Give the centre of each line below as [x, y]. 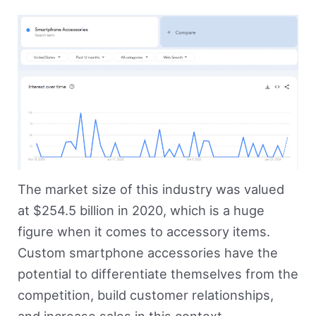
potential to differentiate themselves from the [158, 274]
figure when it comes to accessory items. [144, 232]
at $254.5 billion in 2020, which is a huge [141, 211]
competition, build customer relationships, [145, 295]
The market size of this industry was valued [151, 189]
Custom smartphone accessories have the [147, 253]
